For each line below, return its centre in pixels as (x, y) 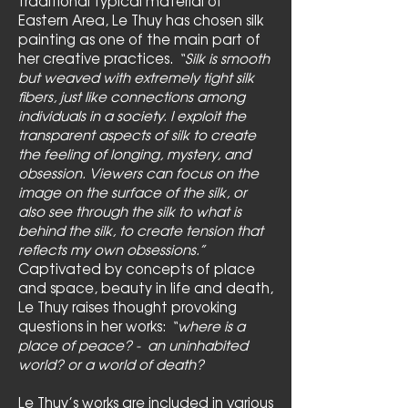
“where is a (208, 326)
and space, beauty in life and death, (146, 287)
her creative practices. (98, 58)
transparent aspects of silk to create (137, 134)
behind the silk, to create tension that (141, 230)
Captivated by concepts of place (137, 268)
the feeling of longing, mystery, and (134, 153)
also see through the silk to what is (130, 211)
